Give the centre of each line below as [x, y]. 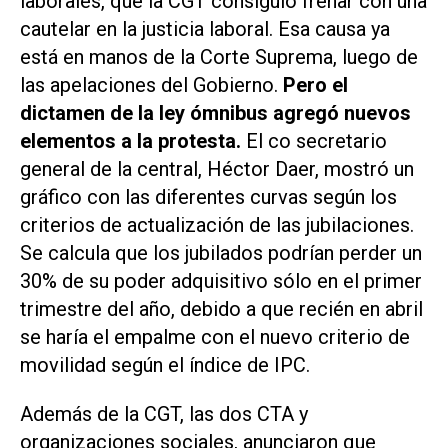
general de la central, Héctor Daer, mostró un [217, 169]
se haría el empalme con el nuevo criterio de [215, 337]
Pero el [315, 85]
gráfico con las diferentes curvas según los [208, 197]
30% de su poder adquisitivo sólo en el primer [221, 281]
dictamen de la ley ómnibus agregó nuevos [215, 113]
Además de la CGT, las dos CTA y [164, 414]
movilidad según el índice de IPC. [167, 365]
